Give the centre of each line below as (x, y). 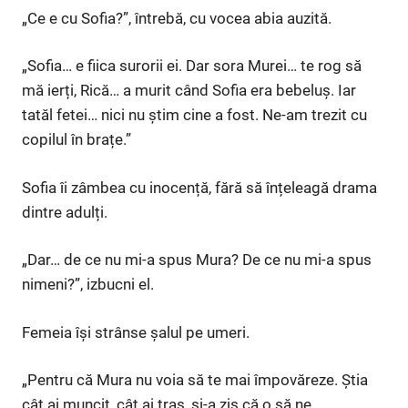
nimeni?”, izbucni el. (88, 285)
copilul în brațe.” (76, 140)
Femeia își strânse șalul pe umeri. (136, 332)
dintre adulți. (65, 212)
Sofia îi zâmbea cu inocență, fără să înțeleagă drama (199, 187)
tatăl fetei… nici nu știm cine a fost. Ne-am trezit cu (194, 115)
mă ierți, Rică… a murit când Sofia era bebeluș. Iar (189, 91)
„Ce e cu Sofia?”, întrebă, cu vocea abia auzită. (177, 18)
